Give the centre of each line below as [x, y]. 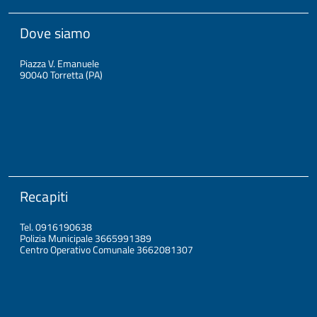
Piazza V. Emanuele [59, 63]
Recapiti [44, 196]
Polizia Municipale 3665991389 [86, 238]
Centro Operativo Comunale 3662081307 [106, 249]
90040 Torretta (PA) [61, 75]
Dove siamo [56, 33]
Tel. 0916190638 [56, 227]
